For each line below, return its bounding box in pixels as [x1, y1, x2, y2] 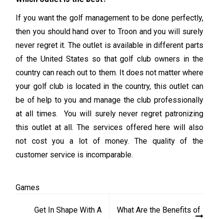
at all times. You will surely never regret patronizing [16, 109, 203, 119]
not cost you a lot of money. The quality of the [16, 136, 203, 146]
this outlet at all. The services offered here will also [16, 123, 203, 132]
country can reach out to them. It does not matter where [16, 68, 203, 78]
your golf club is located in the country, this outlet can [16, 82, 203, 91]
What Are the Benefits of [117, 205, 200, 215]
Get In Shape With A [34, 205, 102, 215]
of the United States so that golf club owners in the [16, 54, 203, 64]
